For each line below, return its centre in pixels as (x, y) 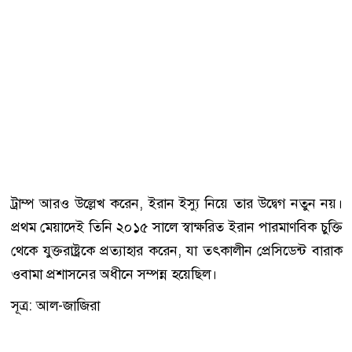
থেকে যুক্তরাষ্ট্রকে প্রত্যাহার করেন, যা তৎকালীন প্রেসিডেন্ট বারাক (177, 250)
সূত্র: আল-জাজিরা (55, 305)
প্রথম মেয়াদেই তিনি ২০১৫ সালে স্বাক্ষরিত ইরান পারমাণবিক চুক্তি (177, 227)
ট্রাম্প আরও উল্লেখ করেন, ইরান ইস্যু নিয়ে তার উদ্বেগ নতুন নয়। (177, 203)
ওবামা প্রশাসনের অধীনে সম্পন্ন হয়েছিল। (114, 274)
